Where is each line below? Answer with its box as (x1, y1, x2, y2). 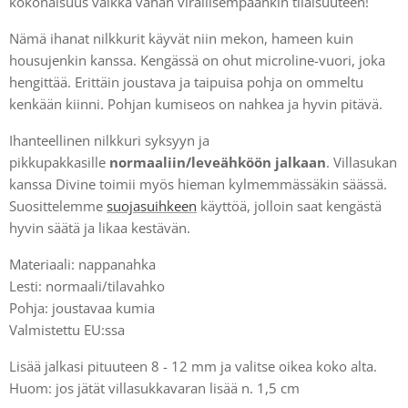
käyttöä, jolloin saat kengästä (197, 197, 382, 215)
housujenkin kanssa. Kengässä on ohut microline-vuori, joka (9, 51, 385, 69)
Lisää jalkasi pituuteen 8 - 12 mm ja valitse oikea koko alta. (9, 357, 377, 375)
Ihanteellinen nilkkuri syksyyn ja (9, 131, 209, 149)
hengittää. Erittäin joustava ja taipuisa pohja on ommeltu (9, 73, 363, 91)
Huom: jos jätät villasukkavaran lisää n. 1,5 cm (9, 379, 300, 397)
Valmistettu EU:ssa (9, 321, 125, 339)
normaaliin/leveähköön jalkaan (109, 153, 326, 171)
